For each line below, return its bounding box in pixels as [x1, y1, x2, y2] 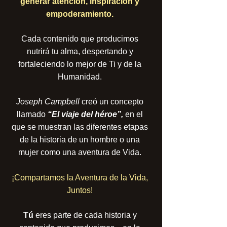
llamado [17, 110, 48, 119]
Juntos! [67, 186, 93, 195]
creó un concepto [80, 97, 143, 106]
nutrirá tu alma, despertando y [26, 47, 133, 56]
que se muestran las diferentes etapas [12, 123, 148, 131]
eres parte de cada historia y [35, 211, 137, 219]
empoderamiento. [46, 10, 113, 18]
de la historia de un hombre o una [20, 135, 140, 144]
